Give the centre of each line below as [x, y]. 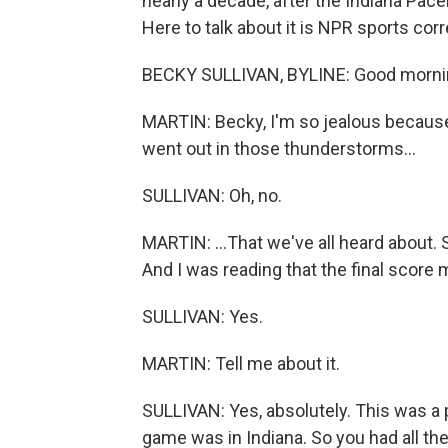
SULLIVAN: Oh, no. [212, 195]
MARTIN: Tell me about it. [241, 363]
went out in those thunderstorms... [279, 148]
